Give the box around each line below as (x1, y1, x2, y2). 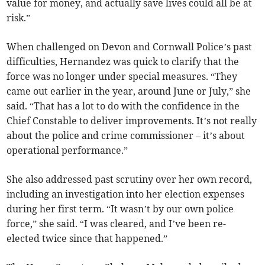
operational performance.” (7, 144, 128, 157)
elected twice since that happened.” (7, 232, 168, 245)
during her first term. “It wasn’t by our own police (7, 203, 234, 215)
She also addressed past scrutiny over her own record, (7, 173, 253, 186)
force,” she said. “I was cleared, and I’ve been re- (7, 218, 227, 230)
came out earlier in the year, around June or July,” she (7, 85, 251, 98)
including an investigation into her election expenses (7, 188, 245, 201)
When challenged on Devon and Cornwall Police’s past (7, 41, 253, 53)
